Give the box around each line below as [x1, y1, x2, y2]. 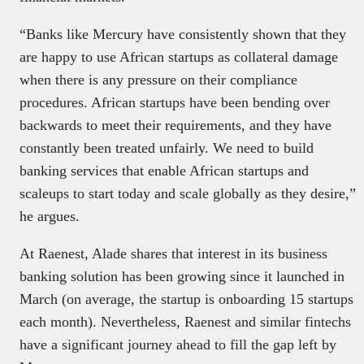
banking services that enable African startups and [19, 162, 309, 180]
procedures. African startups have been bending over [19, 94, 330, 111]
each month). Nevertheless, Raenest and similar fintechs [19, 314, 351, 331]
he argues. [19, 208, 80, 225]
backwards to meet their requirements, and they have [19, 117, 331, 134]
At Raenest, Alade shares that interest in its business [19, 245, 327, 262]
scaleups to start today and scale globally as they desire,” [19, 185, 356, 202]
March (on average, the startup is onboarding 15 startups [19, 291, 353, 308]
